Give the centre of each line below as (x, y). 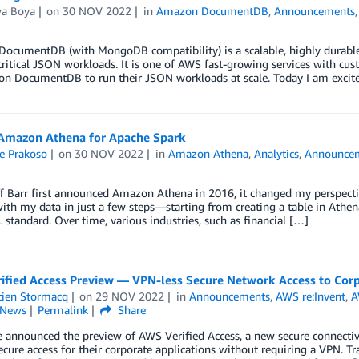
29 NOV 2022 (130, 296)
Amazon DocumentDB (213, 11)
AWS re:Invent (311, 296)
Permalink (63, 309)
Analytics (277, 153)
